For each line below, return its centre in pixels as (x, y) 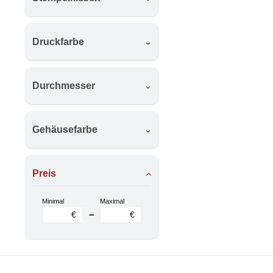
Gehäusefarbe (65, 129)
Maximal (112, 201)
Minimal (53, 201)
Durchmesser (63, 85)
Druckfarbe (58, 41)
